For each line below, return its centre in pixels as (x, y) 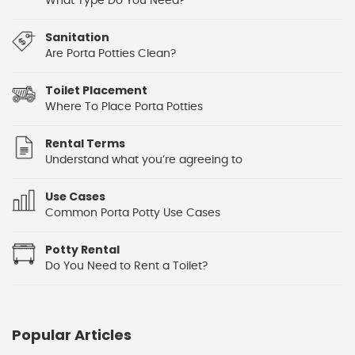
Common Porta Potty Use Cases (133, 213)
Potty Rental (82, 250)
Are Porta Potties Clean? (111, 54)
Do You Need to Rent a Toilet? (126, 266)
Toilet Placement (96, 90)
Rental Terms (85, 143)
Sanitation (77, 37)
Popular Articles (72, 335)
